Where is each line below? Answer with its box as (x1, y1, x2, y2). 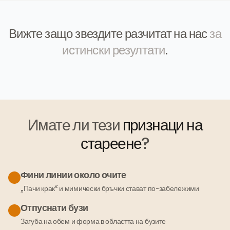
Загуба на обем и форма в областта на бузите (21, 216, 166, 226)
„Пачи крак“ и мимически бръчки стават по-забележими (21, 183, 199, 193)
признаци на (122, 115, 202, 135)
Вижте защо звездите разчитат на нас (8, 26, 210, 42)
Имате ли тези (27, 115, 123, 135)
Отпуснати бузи (21, 202, 88, 214)
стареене (81, 133, 142, 154)
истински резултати (62, 42, 165, 58)
